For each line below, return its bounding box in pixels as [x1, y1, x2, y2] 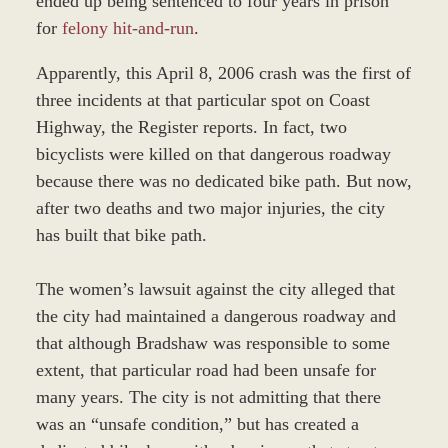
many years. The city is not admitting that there [35, 386, 381, 407]
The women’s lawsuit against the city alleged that [35, 278, 395, 299]
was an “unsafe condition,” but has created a [35, 413, 359, 434]
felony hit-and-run [61, 17, 194, 38]
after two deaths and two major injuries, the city [35, 197, 385, 218]
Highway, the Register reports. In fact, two [35, 116, 347, 137]
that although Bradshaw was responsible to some [35, 332, 390, 353]
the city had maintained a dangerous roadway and [35, 305, 396, 326]
